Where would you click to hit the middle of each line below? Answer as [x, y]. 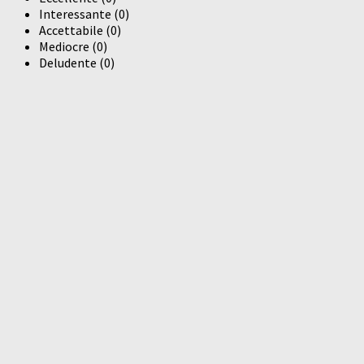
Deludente [68, 63]
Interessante [75, 14]
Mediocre [64, 47]
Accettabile [71, 30]
